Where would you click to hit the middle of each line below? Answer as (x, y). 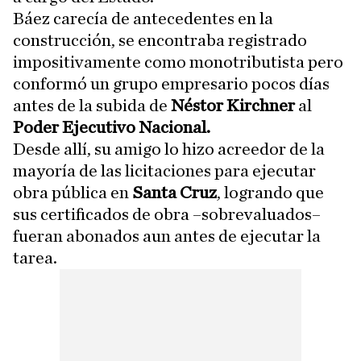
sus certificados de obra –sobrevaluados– (167, 215)
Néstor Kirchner (233, 106)
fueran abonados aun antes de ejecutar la (167, 237)
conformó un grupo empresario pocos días (171, 84)
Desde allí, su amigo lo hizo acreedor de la (169, 149)
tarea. (35, 258)
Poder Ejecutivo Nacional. (112, 128)
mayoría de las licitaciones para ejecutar (164, 171)
